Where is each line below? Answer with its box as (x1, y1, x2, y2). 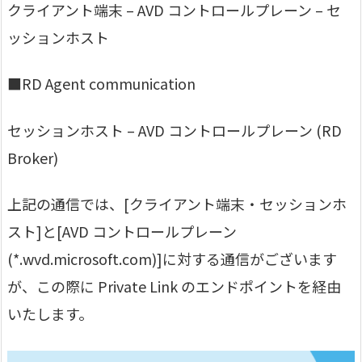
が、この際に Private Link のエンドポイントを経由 (7, 275, 341, 297)
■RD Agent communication (7, 73, 196, 95)
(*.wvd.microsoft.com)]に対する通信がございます (7, 247, 337, 269)
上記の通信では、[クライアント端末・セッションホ (7, 192, 347, 214)
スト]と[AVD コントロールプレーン (7, 220, 237, 242)
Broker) (7, 146, 58, 168)
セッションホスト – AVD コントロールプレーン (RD (7, 119, 342, 141)
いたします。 (7, 302, 93, 324)
